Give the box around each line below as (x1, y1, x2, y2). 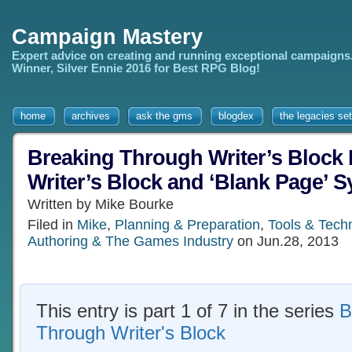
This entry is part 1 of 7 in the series (36, 300, 339, 321)
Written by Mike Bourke (27, 196, 174, 212)
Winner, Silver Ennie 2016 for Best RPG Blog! (12, 62, 260, 75)
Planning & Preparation (115, 217, 260, 233)
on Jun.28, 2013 (233, 233, 339, 249)
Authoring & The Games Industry (27, 233, 233, 249)
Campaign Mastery (12, 25, 203, 49)
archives (71, 110, 110, 122)
